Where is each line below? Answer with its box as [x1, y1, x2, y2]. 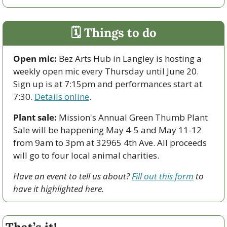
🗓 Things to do [70, 24, 157, 41]
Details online [34, 90, 89, 102]
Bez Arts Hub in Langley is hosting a [57, 52, 202, 64]
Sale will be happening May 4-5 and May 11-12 [13, 124, 202, 136]
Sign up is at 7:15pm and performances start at [13, 78, 202, 90]
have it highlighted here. [13, 182, 104, 195]
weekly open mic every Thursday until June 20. [13, 65, 199, 77]
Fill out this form [132, 170, 194, 182]
